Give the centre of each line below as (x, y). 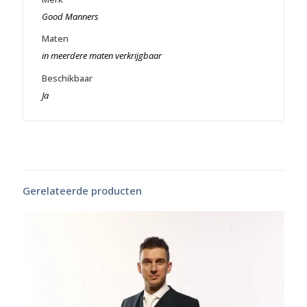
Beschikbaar (67, 78)
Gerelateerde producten (82, 190)
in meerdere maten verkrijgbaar (101, 56)
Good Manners (70, 16)
